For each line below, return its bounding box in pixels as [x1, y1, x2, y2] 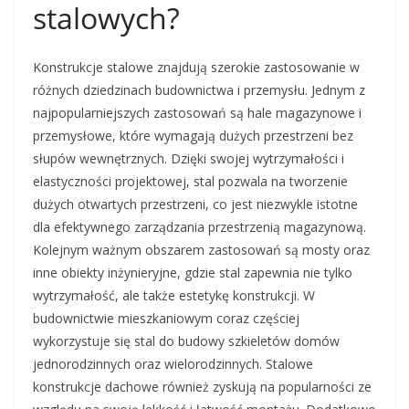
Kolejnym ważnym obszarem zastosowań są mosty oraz [33, 241, 370, 259]
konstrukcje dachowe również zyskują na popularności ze [33, 378, 372, 396]
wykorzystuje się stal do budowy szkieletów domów [33, 332, 340, 351]
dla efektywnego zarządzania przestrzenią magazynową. [33, 218, 366, 236]
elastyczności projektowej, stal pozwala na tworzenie [33, 173, 348, 191]
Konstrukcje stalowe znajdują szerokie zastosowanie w [33, 58, 360, 77]
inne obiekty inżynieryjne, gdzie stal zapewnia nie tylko [33, 264, 352, 282]
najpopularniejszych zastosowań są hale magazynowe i [33, 104, 362, 122]
